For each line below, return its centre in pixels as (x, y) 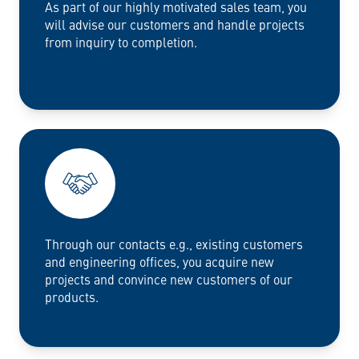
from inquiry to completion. (121, 42)
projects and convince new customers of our (169, 279)
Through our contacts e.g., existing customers (174, 244)
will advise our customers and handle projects (175, 24)
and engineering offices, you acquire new (159, 262)
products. (72, 297)
